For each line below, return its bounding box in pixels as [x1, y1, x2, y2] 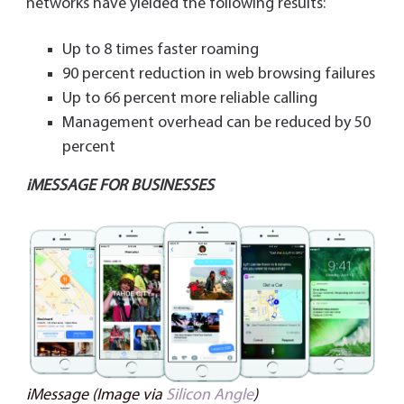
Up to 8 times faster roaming [61, 41, 259, 59]
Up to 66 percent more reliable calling [61, 89, 317, 107]
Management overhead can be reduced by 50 [61, 114, 371, 132]
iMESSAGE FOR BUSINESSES [25, 177, 214, 195]
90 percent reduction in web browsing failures [61, 65, 375, 83]
